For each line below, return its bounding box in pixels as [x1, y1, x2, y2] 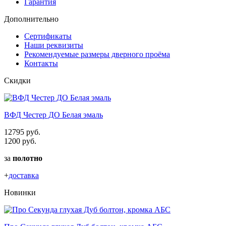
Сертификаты [24, 31, 72, 40]
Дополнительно [4, 14, 59, 23]
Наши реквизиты [24, 40, 83, 49]
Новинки [4, 188, 36, 197]
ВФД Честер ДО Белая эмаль [4, 110, 103, 119]
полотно [13, 153, 42, 162]
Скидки [4, 76, 31, 85]
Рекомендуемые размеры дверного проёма [24, 49, 170, 59]
